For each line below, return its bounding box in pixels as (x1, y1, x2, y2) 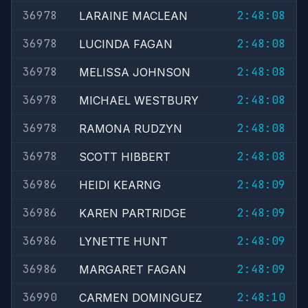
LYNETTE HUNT (79, 234, 168, 248)
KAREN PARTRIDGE (79, 206, 186, 220)
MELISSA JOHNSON (79, 65, 190, 79)
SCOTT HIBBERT (79, 150, 170, 164)
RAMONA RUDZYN (79, 122, 182, 135)
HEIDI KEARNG (79, 178, 161, 192)
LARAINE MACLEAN (79, 9, 188, 23)
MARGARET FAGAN (79, 263, 186, 276)
